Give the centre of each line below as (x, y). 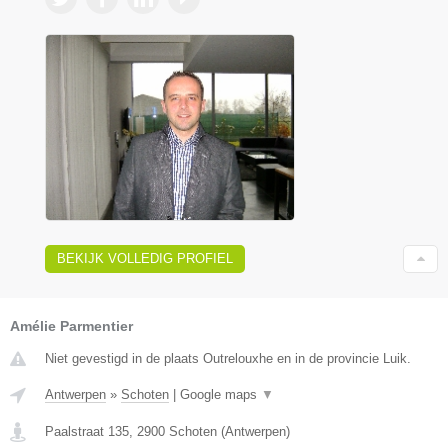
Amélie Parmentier (71, 326)
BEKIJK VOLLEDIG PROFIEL (145, 259)
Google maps (220, 395)
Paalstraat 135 (87, 432)
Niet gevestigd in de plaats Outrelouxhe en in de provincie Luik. (228, 359)
